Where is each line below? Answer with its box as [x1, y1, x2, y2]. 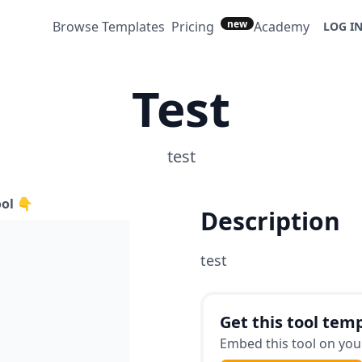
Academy [254, 18, 309, 36]
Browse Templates [53, 18, 165, 36]
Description [200, 204, 340, 238]
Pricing [171, 18, 214, 36]
